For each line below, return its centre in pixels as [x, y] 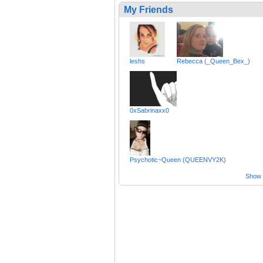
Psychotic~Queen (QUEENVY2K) [178, 160]
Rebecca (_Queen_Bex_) [213, 61]
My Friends [149, 10]
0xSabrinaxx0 [149, 111]
